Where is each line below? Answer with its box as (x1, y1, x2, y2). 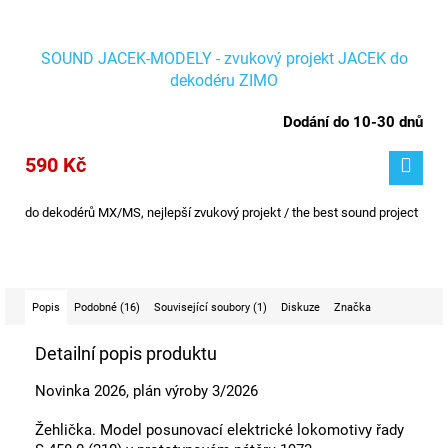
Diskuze (281, 300, 320, 314)
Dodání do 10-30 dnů (283, 112, 423, 131)
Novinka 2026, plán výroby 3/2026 (35, 381, 262, 400)
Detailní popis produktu (35, 342, 217, 364)
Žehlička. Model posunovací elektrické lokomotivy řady (35, 420, 404, 439)
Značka (334, 300, 371, 314)
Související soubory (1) (154, 300, 267, 314)
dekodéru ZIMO (170, 70, 278, 90)
